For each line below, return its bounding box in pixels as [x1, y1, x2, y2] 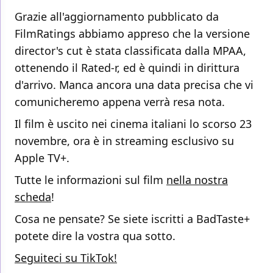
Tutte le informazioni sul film [15, 172, 166, 188]
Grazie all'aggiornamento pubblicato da [15, 9, 219, 24]
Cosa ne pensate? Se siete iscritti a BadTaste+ [15, 211, 250, 227]
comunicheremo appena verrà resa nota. [15, 94, 225, 110]
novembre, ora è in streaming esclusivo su [15, 133, 234, 149]
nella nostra [166, 172, 228, 188]
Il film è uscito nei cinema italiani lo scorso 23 [15, 116, 252, 132]
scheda [15, 190, 51, 205]
